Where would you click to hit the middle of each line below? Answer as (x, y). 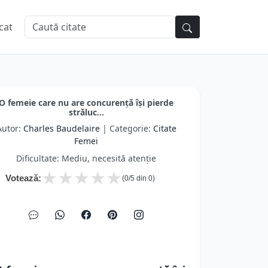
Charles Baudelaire (61, 128)
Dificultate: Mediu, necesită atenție (86, 158)
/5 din (138, 178)
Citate (165, 128)
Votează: (23, 178)
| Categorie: (126, 128)
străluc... (86, 112)
